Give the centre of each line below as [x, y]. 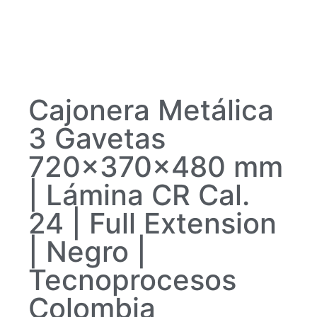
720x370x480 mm [156, 166]
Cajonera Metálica [151, 110]
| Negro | [87, 251]
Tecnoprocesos [132, 279]
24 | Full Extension [152, 223]
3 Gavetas [97, 138]
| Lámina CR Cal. [139, 195]
